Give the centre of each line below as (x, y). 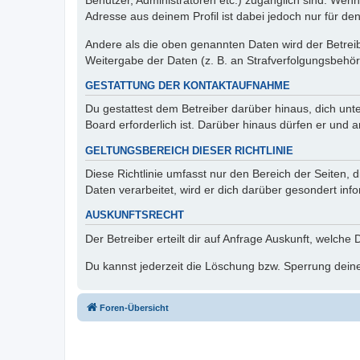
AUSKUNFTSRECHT (135, 216)
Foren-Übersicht (134, 308)
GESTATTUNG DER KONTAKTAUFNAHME (188, 86)
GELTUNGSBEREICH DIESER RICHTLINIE (189, 151)
